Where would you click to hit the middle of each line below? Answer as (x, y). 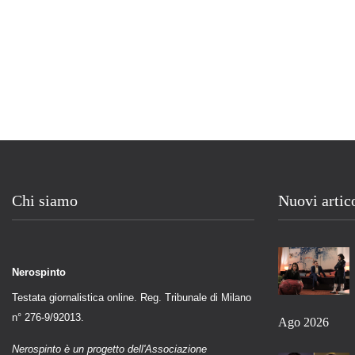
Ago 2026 (303, 322)
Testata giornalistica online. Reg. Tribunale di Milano (132, 297)
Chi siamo (45, 200)
